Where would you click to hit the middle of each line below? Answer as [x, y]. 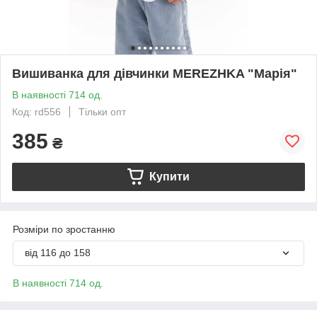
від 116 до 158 [58, 252]
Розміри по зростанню [64, 229]
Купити [169, 176]
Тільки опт [102, 111]
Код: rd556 [36, 111]
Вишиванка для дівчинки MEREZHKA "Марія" [155, 73]
